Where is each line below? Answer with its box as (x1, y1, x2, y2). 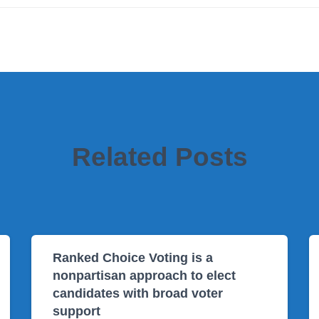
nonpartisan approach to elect (53, 268, 236, 283)
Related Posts (71, 142, 248, 172)
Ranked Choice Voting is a (53, 251, 213, 265)
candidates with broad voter (53, 286, 223, 300)
